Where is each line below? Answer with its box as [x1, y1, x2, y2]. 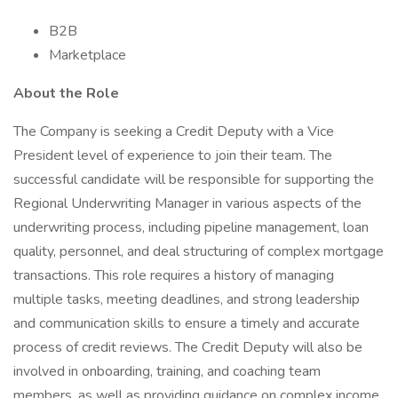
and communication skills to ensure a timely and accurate [13, 314, 360, 333]
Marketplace [49, 45, 126, 65]
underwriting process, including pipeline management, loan [13, 218, 369, 237]
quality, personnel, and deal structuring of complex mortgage [13, 242, 384, 261]
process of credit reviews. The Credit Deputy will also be [13, 338, 362, 357]
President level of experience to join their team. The [13, 146, 332, 165]
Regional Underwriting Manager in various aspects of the [13, 194, 362, 213]
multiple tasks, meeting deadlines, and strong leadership [13, 290, 360, 309]
